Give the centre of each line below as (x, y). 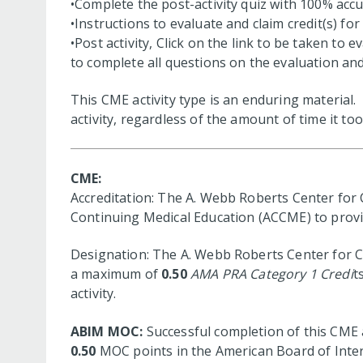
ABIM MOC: (109, 331)
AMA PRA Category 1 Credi (271, 274)
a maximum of (116, 274)
